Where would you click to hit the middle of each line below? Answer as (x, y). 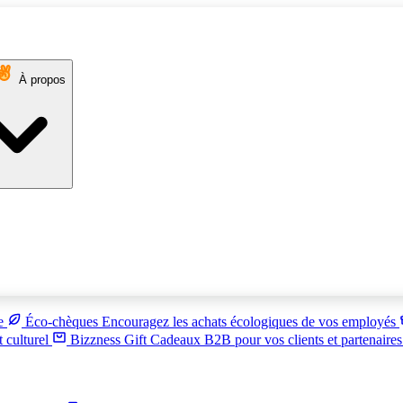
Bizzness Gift (110, 340)
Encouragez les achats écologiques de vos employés (251, 322)
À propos (42, 80)
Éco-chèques (63, 322)
